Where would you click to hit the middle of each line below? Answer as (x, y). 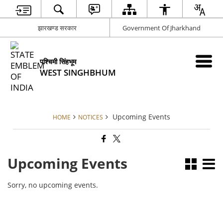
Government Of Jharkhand (162, 28)
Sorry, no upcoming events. (53, 185)
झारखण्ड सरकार (57, 28)
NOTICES (91, 117)
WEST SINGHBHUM (78, 72)
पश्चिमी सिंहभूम (58, 61)
